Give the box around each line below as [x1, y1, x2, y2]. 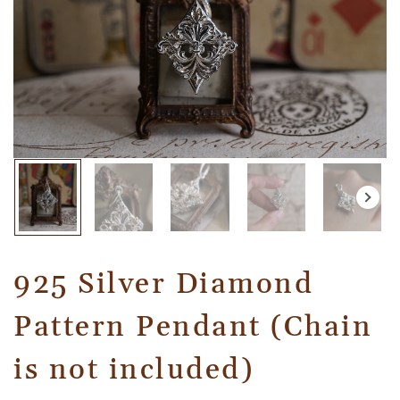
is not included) [13, 351, 254, 388]
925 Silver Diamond [13, 265, 313, 303]
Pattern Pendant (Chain [13, 308, 372, 346]
